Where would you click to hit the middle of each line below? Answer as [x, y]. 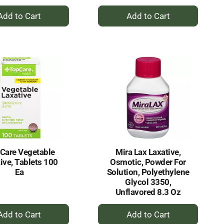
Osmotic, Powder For [148, 162]
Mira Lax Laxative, [148, 152]
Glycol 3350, [148, 182]
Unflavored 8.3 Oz [148, 192]
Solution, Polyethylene [148, 172]
